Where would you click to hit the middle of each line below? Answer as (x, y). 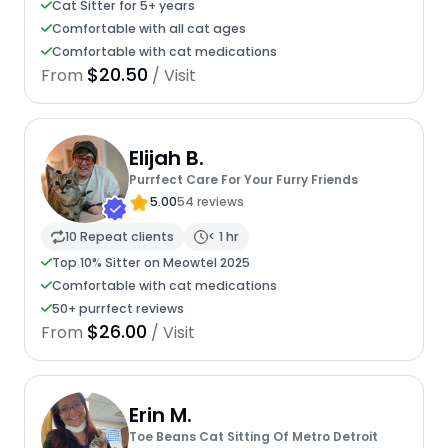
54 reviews (210, 202)
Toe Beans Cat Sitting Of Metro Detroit (253, 437)
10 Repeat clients (119, 237)
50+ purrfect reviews (117, 308)
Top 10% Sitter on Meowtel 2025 (150, 262)
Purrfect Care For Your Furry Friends (243, 180)
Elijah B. (166, 158)
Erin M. (160, 415)
